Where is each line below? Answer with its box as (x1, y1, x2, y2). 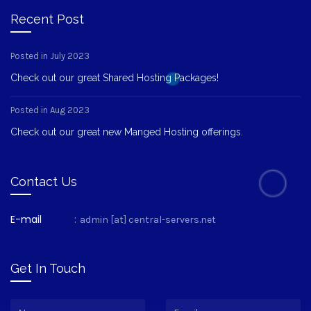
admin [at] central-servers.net (80, 213, 216, 226)
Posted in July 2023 (10, 50, 90, 61)
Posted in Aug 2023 (10, 104, 90, 115)
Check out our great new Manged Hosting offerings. (10, 126, 243, 137)
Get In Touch (10, 260, 85, 276)
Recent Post (10, 11, 84, 26)
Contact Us (10, 174, 77, 189)
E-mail (10, 212, 42, 226)
